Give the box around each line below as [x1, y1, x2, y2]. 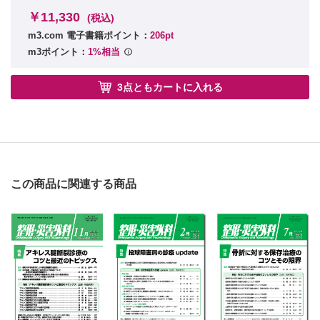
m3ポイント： [28, 46, 88, 58]
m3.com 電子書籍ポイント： [28, 29, 150, 41]
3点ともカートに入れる [117, 81, 223, 94]
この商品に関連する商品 [11, 178, 136, 191]
